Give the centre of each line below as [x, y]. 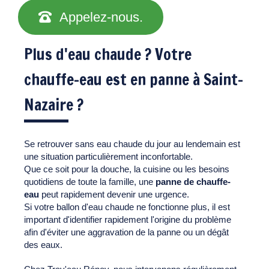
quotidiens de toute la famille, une [90, 181]
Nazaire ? [54, 104]
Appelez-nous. [101, 17]
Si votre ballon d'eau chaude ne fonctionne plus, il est [127, 207]
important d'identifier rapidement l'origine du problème [128, 219]
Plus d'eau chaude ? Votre [108, 54]
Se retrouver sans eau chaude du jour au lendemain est [132, 144]
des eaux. [43, 244]
